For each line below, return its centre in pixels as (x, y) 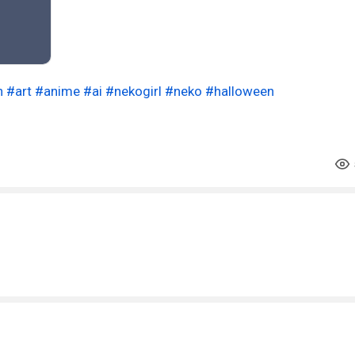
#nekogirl (134, 91)
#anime (57, 91)
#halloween (240, 91)
